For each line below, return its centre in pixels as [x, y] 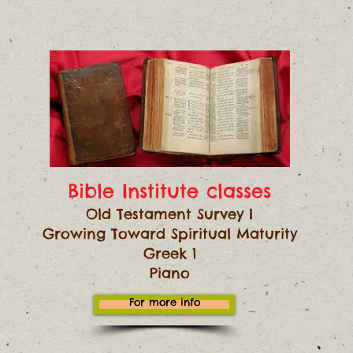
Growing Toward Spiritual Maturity [169, 234]
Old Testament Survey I [169, 214]
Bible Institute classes [169, 191]
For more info [164, 302]
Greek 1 [169, 253]
